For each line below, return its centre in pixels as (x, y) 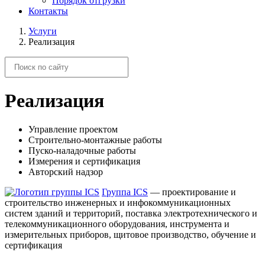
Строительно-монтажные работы (95, 140)
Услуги (43, 31)
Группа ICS (125, 192)
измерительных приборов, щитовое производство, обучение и (130, 235)
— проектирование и (192, 192)
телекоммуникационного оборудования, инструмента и (117, 224)
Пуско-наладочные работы (82, 151)
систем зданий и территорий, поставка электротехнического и (131, 214)
